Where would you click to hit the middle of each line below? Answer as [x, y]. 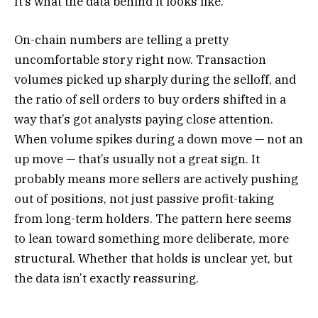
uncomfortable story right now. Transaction [140, 59]
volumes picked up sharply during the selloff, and [155, 79]
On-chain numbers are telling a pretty [121, 39]
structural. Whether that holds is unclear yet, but [153, 258]
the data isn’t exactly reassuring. [106, 278]
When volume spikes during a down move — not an [159, 139]
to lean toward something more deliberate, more [152, 238]
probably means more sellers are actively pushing [156, 179]
